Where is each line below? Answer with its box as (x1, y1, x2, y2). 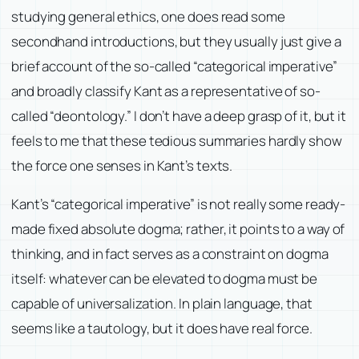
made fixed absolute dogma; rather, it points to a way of (11, 219, 345, 238)
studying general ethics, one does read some (11, 6, 285, 26)
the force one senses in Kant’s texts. (11, 155, 233, 175)
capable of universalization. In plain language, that (11, 293, 313, 313)
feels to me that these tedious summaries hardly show (11, 131, 342, 150)
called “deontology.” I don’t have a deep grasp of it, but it (11, 106, 346, 125)
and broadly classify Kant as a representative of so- (11, 81, 321, 100)
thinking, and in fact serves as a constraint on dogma (11, 244, 329, 263)
